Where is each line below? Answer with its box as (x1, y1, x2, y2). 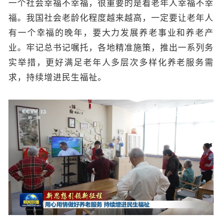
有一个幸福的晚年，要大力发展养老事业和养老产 (8, 28, 214, 38)
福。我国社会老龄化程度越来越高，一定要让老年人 (8, 13, 214, 23)
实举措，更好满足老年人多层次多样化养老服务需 (8, 57, 214, 67)
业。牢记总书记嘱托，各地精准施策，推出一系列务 (8, 43, 214, 53)
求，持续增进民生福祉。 (8, 72, 107, 82)
